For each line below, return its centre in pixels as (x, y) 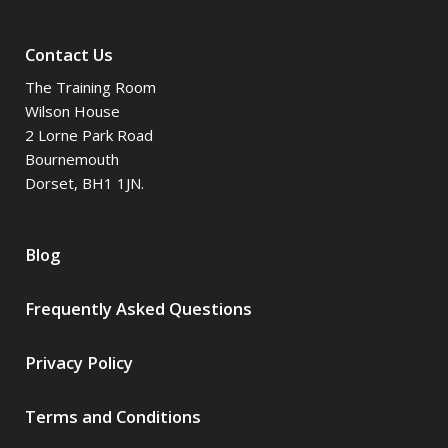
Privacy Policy (79, 362)
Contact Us (69, 54)
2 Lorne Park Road (89, 134)
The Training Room (90, 86)
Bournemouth (72, 158)
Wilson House (72, 110)
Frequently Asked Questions (138, 308)
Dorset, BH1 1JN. (84, 182)
